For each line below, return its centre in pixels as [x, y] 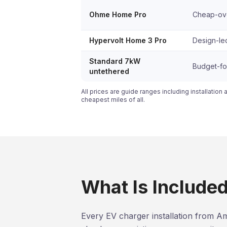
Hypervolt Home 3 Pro [128, 40]
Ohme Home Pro [118, 14]
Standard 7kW [115, 61]
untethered [109, 71]
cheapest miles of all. [113, 99]
